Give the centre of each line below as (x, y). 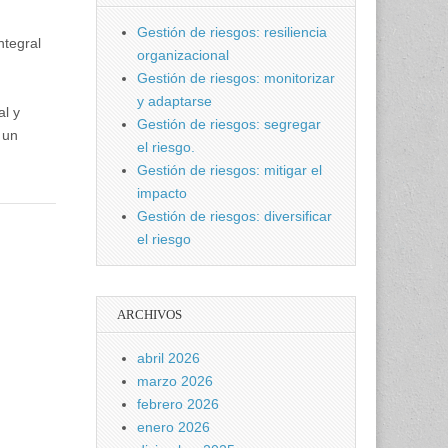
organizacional (183, 55)
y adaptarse (174, 101)
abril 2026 (168, 358)
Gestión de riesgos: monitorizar (236, 78)
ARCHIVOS (149, 314)
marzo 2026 (175, 381)
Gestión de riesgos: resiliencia (232, 32)
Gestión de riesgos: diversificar (234, 216)
